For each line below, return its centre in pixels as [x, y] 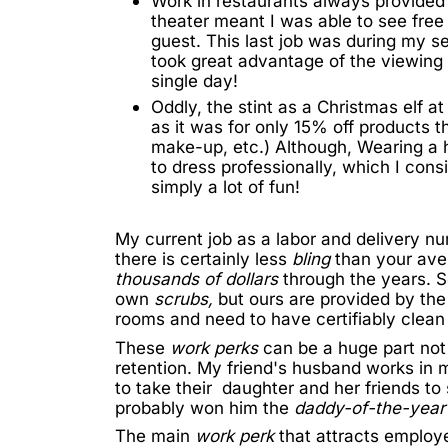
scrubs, [186, 299]
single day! [194, 81]
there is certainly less [203, 259]
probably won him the [204, 407]
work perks [216, 347]
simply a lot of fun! [225, 187]
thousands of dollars [199, 279]
